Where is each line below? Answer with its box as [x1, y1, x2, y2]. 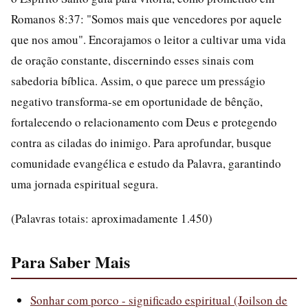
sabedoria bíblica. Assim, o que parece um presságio [11, 73, 265, 89]
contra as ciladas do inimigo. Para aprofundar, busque [11, 135, 272, 151]
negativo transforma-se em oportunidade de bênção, [11, 93, 263, 109]
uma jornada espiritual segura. [11, 176, 158, 192]
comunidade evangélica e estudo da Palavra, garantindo [11, 155, 281, 171]
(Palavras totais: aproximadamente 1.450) [11, 210, 212, 226]
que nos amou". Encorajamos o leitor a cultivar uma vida [11, 32, 286, 47]
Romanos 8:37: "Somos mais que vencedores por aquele [11, 11, 282, 27]
